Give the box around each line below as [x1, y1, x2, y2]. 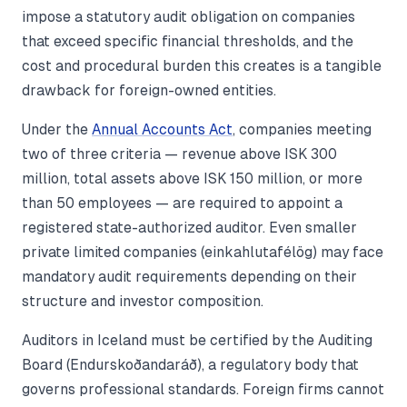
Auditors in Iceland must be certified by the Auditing [22, 333, 372, 349]
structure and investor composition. [22, 293, 263, 310]
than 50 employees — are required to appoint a [22, 195, 342, 212]
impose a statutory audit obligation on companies [22, 9, 355, 25]
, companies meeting [233, 122, 372, 138]
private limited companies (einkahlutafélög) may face [22, 244, 383, 261]
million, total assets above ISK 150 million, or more [22, 171, 362, 187]
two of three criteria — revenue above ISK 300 [22, 146, 337, 163]
